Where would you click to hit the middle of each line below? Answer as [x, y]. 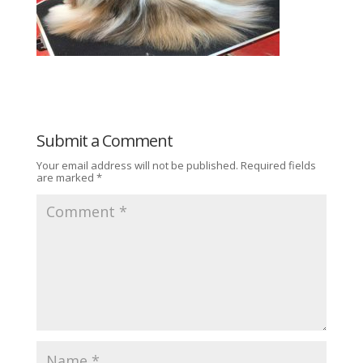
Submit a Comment [104, 140]
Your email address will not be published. [137, 165]
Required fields [278, 165]
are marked [66, 177]
